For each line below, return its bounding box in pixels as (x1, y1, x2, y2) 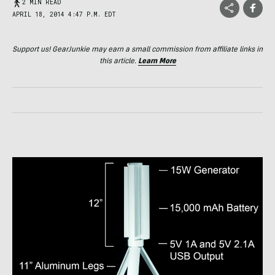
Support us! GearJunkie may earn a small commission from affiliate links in (12, 46, 263, 53)
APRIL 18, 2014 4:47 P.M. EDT (12, 10, 116, 18)
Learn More (137, 58, 176, 65)
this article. (99, 58, 138, 65)
